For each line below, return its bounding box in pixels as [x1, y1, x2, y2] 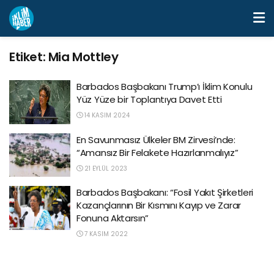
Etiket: [9, 48, 48, 65]
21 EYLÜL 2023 [83, 163, 127, 173]
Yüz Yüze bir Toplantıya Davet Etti [76, 93, 222, 106]
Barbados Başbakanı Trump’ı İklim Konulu [76, 80, 253, 93]
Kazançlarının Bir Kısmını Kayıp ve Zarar [76, 199, 241, 212]
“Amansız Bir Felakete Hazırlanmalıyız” [76, 146, 239, 159]
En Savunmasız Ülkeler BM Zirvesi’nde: [76, 133, 235, 146]
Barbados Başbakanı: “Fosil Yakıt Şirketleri [76, 186, 254, 199]
